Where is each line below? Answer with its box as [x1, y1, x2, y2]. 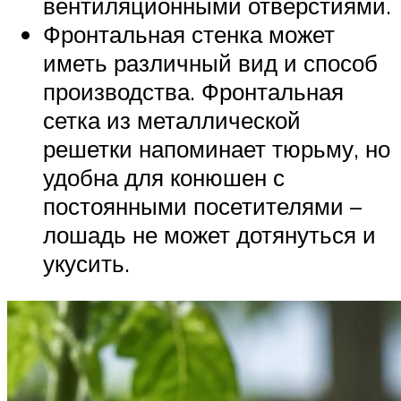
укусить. [43, 249, 130, 278]
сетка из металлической [43, 106, 301, 135]
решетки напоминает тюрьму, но [43, 134, 390, 164]
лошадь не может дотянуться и [43, 220, 376, 250]
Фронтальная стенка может [43, 20, 335, 49]
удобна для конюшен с [43, 163, 285, 192]
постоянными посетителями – [43, 192, 362, 221]
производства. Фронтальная [43, 77, 344, 107]
